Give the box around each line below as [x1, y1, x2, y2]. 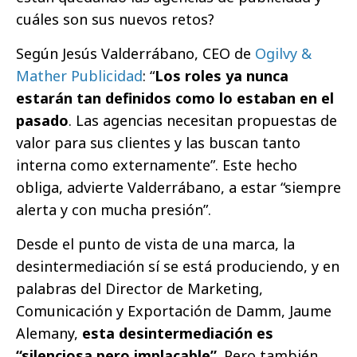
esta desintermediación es [82, 323, 273, 343]
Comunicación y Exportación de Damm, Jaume [16, 300, 331, 320]
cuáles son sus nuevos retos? [16, 9, 214, 29]
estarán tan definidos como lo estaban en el [16, 88, 334, 108]
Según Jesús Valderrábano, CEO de [16, 43, 255, 63]
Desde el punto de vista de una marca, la [16, 233, 295, 253]
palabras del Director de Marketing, [16, 278, 263, 298]
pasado [16, 110, 69, 130]
